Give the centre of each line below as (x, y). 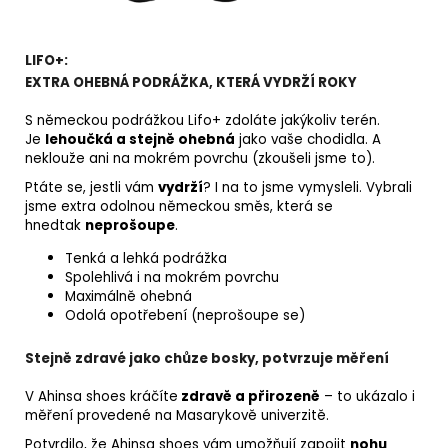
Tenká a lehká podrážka (146, 259)
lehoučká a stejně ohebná (140, 140)
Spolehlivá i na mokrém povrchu (172, 278)
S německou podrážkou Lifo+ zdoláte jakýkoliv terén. (202, 121)
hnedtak (55, 226)
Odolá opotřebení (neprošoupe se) (185, 316)
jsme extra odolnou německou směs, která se (179, 207)
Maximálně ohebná (128, 297)
